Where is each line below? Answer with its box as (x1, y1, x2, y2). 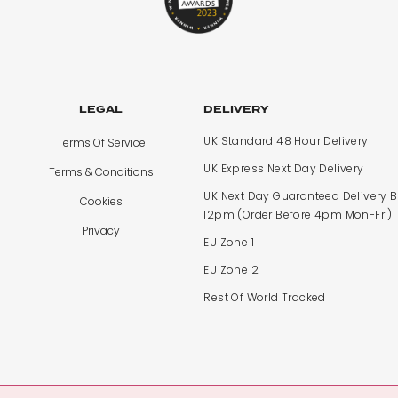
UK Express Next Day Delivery (203, 161, 364, 177)
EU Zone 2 (203, 262, 259, 278)
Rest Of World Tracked (203, 290, 326, 306)
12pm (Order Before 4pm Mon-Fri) (203, 207, 393, 223)
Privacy (82, 223, 121, 239)
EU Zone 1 (203, 235, 254, 251)
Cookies (79, 194, 123, 210)
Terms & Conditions (48, 164, 154, 180)
